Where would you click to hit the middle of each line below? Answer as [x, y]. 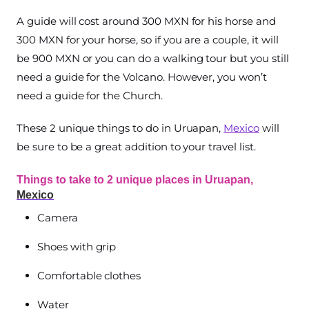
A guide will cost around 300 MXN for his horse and [146, 21]
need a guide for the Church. [90, 96]
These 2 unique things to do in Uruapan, [120, 128]
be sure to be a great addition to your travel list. [136, 147]
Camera [58, 218]
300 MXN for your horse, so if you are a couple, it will [148, 40]
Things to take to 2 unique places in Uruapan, [135, 180]
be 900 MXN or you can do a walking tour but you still [153, 59]
